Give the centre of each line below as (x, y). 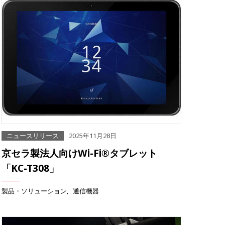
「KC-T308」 (30, 168)
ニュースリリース (33, 136)
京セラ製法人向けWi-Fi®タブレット (79, 153)
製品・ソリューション (34, 191)
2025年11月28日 (93, 136)
